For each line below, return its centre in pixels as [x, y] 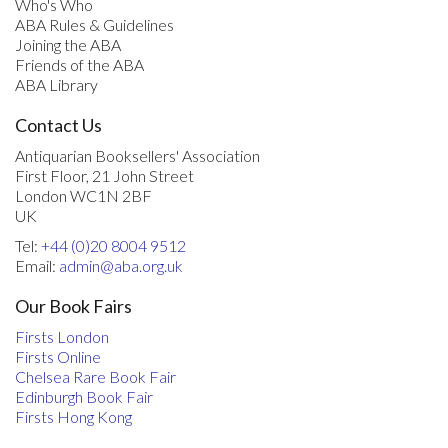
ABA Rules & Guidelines [94, 24]
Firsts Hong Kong [73, 416]
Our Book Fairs [73, 305]
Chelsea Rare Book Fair [95, 376]
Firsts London [62, 336]
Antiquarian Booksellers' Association [137, 155]
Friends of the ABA [79, 64]
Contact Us [58, 124]
